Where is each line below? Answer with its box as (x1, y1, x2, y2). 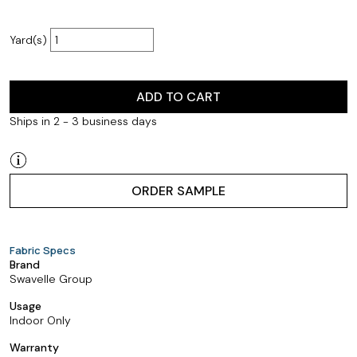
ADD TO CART (136, 88, 221, 105)
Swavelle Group (10, 272, 92, 286)
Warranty (10, 339, 59, 355)
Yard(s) (10, 33, 50, 47)
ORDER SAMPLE (131, 182, 226, 199)
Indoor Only (10, 312, 71, 328)
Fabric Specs (10, 243, 76, 257)
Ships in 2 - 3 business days (10, 114, 157, 128)
